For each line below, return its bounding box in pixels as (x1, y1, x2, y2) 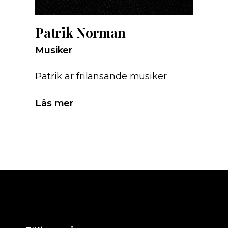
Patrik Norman (35, 23, 126, 41)
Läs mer (35, 98, 74, 109)
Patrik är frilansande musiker (35, 71, 167, 82)
